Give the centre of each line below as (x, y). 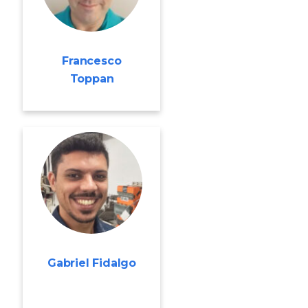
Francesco (92, 61)
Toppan (92, 79)
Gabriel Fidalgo (91, 263)
